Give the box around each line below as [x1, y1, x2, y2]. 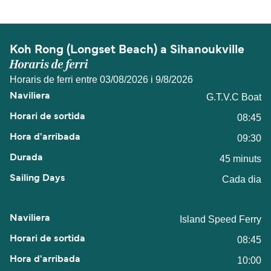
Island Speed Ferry [180, 214, 261, 224]
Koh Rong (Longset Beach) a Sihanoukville [10, 44, 244, 56]
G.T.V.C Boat [206, 91, 261, 102]
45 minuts [220, 153, 261, 164]
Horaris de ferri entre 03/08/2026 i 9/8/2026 [10, 74, 193, 85]
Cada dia [222, 174, 261, 184]
